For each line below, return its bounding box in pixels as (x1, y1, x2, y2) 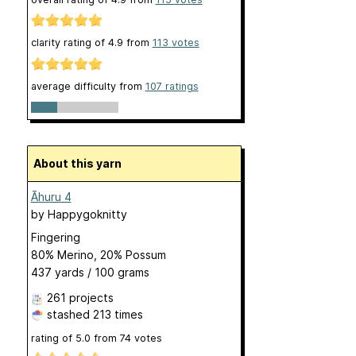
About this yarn (41, 156, 122, 170)
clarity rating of (30, 37, 108, 49)
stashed (43, 307, 93, 321)
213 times (92, 307, 143, 321)
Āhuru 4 (30, 189, 72, 203)
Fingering (30, 230, 80, 244)
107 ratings (145, 79, 199, 92)
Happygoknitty (47, 207, 127, 221)
